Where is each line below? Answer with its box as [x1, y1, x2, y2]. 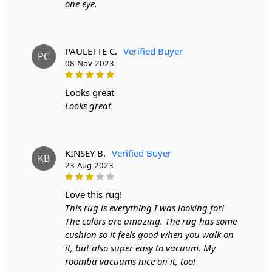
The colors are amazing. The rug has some [65, 214, 237, 227]
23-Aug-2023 [65, 159, 114, 171]
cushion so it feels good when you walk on [65, 228, 234, 240]
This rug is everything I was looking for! [65, 201, 224, 214]
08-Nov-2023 [65, 57, 114, 69]
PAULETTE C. [65, 44, 117, 57]
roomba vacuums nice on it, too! [65, 254, 195, 267]
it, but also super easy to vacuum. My [65, 241, 216, 254]
